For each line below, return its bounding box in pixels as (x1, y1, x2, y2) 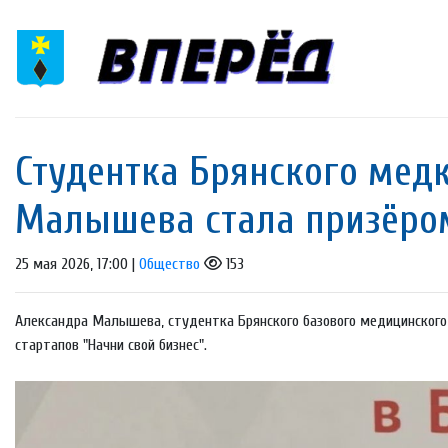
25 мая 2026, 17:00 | (15, 255, 139, 274)
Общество (139, 255, 200, 274)
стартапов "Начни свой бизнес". (15, 336, 207, 355)
